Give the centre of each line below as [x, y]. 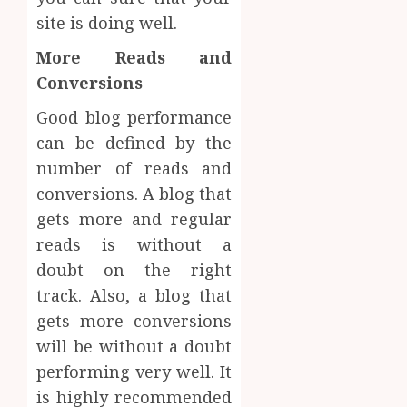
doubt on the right [134, 270]
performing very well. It [134, 372]
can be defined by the [134, 143]
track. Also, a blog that [134, 296]
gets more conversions [134, 321]
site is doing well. [107, 23]
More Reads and [134, 58]
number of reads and [134, 169]
